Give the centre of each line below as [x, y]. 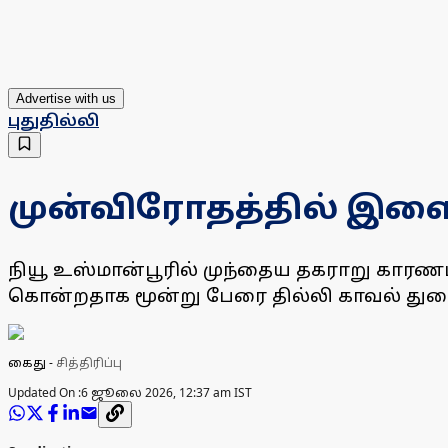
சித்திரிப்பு [89, 363]
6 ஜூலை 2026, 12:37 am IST [166, 393]
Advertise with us [66, 99]
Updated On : [44, 393]
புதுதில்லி [53, 120]
